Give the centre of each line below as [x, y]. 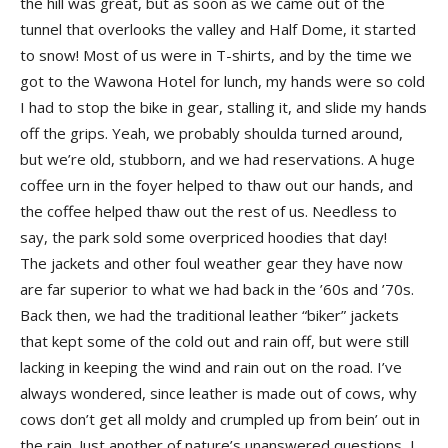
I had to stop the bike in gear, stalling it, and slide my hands [223, 107]
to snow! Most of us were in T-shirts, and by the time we [216, 55]
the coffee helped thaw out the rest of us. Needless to [208, 211]
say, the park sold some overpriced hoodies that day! [203, 237]
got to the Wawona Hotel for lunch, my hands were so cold [222, 81]
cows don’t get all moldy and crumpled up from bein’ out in [220, 419]
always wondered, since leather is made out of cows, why [218, 393]
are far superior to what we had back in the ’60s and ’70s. [217, 289]
